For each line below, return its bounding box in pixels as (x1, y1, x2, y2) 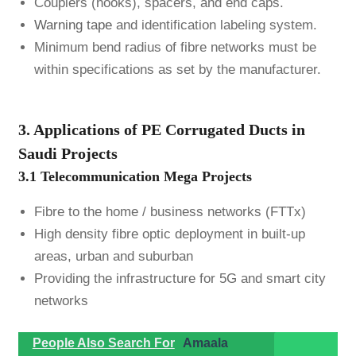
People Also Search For (32, 336, 175, 350)
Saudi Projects (17, 144, 118, 162)
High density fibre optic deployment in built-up (33, 226, 305, 242)
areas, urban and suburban (33, 248, 193, 264)
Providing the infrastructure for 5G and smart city (33, 270, 326, 286)
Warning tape (33, 17, 112, 33)
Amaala (182, 336, 228, 350)
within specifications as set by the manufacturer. (33, 62, 321, 78)
